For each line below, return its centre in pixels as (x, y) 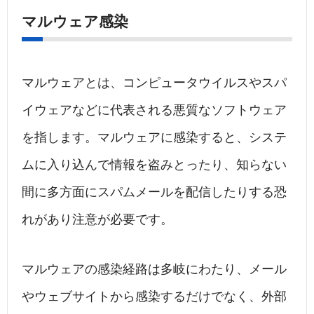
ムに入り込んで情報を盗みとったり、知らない (154, 165)
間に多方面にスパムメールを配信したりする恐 (154, 192)
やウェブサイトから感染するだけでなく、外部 (154, 297)
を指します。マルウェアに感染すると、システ (154, 138)
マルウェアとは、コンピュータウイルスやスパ (154, 83)
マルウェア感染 (75, 22)
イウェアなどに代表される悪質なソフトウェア (154, 110)
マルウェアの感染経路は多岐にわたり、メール (154, 269)
